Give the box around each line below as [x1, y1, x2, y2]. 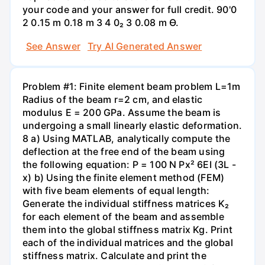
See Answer [26, 40, 80, 52]
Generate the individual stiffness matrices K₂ [22, 197, 230, 209]
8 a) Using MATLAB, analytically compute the [22, 132, 231, 144]
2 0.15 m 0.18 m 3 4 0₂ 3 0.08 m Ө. [22, 17, 179, 29]
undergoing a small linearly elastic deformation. [22, 119, 243, 131]
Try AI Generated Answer [87, 40, 202, 52]
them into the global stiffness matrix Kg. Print [22, 223, 232, 235]
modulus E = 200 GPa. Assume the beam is [22, 106, 221, 118]
